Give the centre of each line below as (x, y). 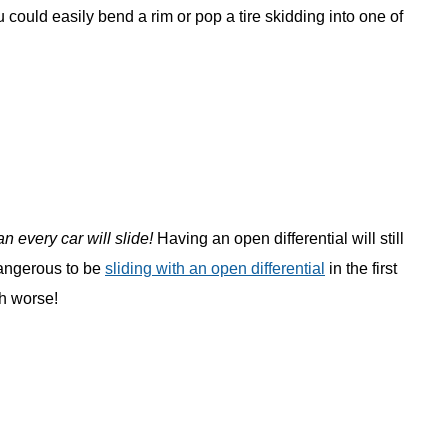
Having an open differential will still (278, 239)
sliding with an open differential (215, 269)
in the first (361, 269)
